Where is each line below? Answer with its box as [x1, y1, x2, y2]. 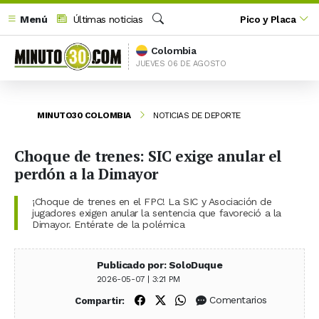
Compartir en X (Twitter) [164, 293, 285, 306]
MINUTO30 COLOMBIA [37, 110, 131, 120]
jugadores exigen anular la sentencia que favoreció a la [32, 206, 282, 219]
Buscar [152, 28, 182, 40]
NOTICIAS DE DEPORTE [153, 110, 241, 120]
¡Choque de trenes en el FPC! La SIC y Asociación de [32, 195, 272, 207]
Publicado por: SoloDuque [96, 258, 223, 271]
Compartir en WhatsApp [184, 293, 307, 306]
